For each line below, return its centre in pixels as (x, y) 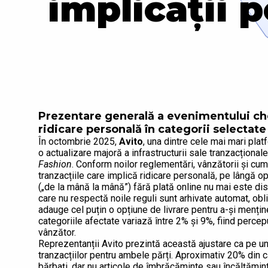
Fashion (55, 165)
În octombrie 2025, (79, 142)
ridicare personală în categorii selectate (152, 130)
